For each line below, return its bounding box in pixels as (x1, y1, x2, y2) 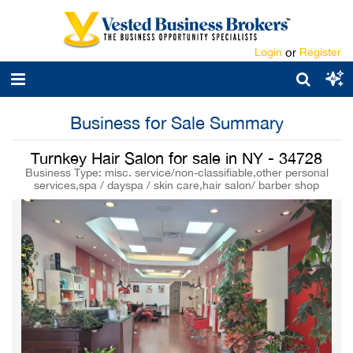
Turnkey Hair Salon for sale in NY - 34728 (31, 149, 322, 167)
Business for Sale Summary (69, 113, 284, 133)
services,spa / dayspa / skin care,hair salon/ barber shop (34, 179, 319, 191)
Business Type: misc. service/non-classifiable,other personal (24, 166, 329, 179)
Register (299, 46, 341, 58)
